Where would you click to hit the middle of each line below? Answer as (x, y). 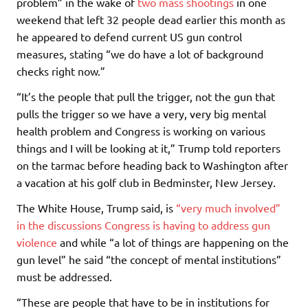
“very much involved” (228, 207)
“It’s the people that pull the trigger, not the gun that (146, 96)
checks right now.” (61, 70)
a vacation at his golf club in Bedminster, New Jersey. (147, 182)
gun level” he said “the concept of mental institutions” (149, 259)
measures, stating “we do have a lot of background (140, 53)
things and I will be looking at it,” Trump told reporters (148, 147)
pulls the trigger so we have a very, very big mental (141, 113)
